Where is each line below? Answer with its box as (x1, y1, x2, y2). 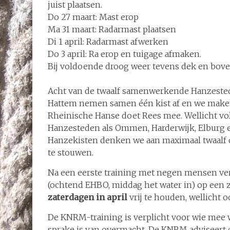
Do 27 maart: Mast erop (48, 12, 139, 22)
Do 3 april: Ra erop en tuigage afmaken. (48, 49, 201, 59)
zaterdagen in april (48, 192, 129, 202)
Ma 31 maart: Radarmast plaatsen (48, 24, 176, 34)
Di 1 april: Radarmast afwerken (48, 36, 168, 47)
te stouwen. (48, 147, 93, 158)
